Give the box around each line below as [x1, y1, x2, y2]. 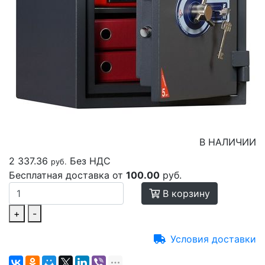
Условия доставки [170, 233, 256, 245]
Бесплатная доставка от [9, 169, 126, 181]
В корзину [160, 188, 210, 199]
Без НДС [70, 155, 114, 167]
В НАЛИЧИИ [199, 136, 256, 148]
